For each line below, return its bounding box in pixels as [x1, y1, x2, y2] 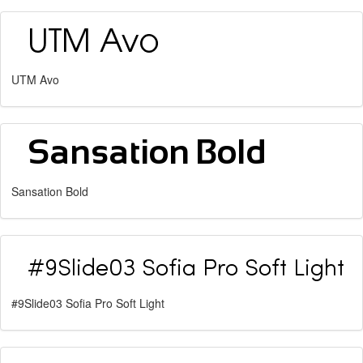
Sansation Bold [11, 183, 88, 199]
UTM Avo [11, 71, 59, 88]
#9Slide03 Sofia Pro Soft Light [11, 295, 164, 311]
